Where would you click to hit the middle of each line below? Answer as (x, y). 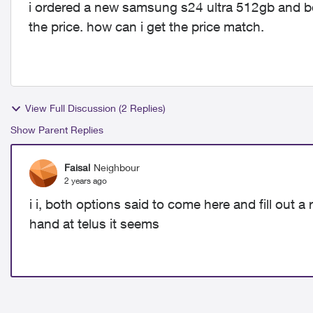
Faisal (77, 167)
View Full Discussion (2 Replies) (95, 108)
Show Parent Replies (57, 130)
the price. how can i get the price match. (146, 27)
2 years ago (86, 180)
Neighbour (117, 167)
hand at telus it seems (94, 224)
